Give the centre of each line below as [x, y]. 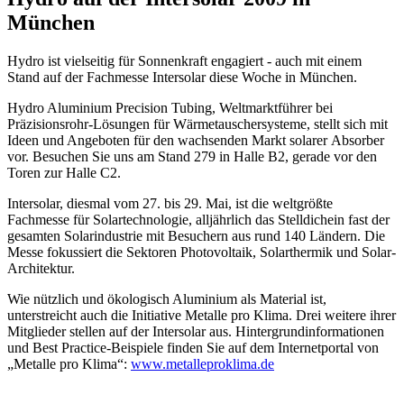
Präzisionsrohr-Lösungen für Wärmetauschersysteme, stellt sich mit [197, 124]
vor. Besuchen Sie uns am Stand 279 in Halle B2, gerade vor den [192, 156]
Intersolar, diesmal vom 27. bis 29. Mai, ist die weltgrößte [170, 203]
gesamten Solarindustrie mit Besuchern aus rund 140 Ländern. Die [196, 235]
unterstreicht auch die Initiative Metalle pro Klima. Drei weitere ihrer [202, 315]
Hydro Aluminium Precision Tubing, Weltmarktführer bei [170, 107]
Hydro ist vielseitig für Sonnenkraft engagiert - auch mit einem [184, 60]
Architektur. [41, 268]
